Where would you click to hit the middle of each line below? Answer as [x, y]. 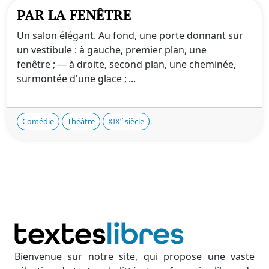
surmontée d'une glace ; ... [76, 78]
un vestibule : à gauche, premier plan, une [112, 50]
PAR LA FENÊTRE [74, 14]
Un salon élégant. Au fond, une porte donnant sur [130, 35]
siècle [134, 121]
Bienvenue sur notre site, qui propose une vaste [134, 256]
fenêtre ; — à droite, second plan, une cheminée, [126, 64]
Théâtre [81, 121]
